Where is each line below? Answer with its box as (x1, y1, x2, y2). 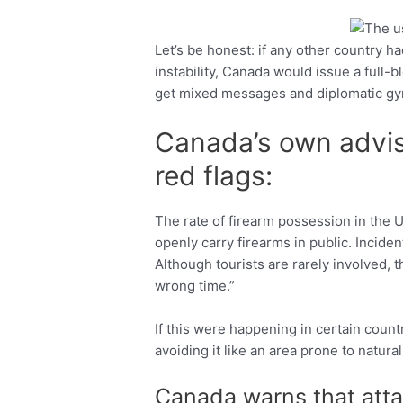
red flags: (155, 158, 273, 192)
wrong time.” (155, 276, 236, 294)
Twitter (331, 44, 377, 62)
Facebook (209, 44, 270, 62)
